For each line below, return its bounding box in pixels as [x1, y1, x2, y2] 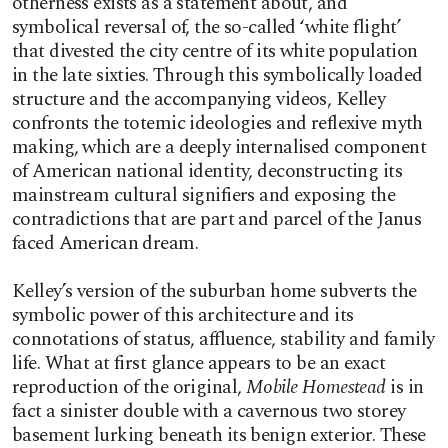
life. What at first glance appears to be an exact [12, 349, 386, 378]
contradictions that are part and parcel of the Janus [12, 205, 422, 234]
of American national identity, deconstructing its [12, 157, 403, 186]
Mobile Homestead [245, 373, 386, 402]
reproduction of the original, [12, 373, 246, 402]
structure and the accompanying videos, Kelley [12, 85, 386, 114]
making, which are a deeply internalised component [12, 133, 427, 162]
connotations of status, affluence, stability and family [12, 325, 435, 354]
